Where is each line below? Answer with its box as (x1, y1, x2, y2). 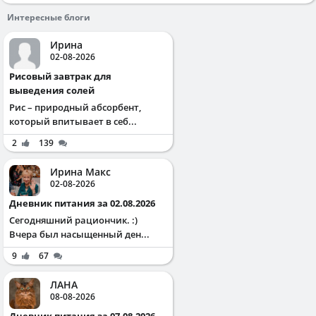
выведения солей (9, 83, 95, 97)
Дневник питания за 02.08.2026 (16, 196, 155, 209)
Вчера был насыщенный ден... (9, 227, 150, 241)
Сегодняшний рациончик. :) (9, 213, 138, 226)
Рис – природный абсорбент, (9, 100, 141, 114)
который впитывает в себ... (9, 114, 137, 128)
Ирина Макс (50, 164, 111, 178)
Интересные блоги (7, 11, 90, 23)
